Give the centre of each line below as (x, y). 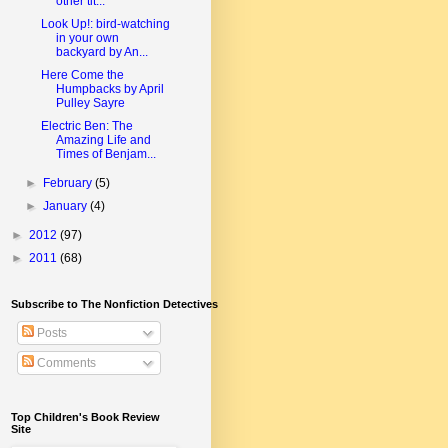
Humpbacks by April (109, 88)
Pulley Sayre (90, 102)
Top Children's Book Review (85, 416)
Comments (65, 362)
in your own (87, 37)
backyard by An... (101, 51)
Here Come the (82, 74)
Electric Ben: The (86, 125)
